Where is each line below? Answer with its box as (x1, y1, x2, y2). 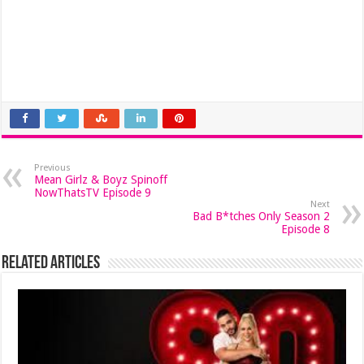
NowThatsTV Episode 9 (34, 186, 152, 199)
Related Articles (2, 254, 101, 273)
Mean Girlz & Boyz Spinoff (34, 173, 168, 186)
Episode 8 (280, 223, 330, 236)
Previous (34, 162, 71, 173)
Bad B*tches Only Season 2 (192, 210, 330, 223)
